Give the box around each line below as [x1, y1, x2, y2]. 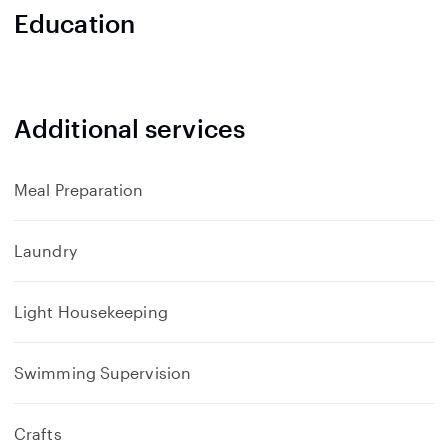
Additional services [14, 113, 245, 143]
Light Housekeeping [14, 302, 168, 321]
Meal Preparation [14, 180, 144, 199]
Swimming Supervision [14, 363, 191, 382]
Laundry [14, 241, 77, 260]
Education [14, 8, 135, 38]
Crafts [14, 424, 62, 443]
